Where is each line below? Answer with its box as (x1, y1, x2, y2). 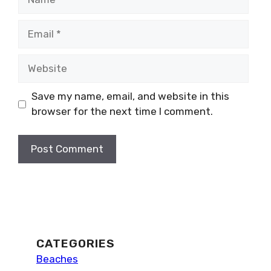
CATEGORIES (36, 236, 115, 250)
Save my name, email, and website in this (31, 90, 229, 102)
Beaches (36, 252, 78, 265)
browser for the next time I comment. (31, 105, 213, 117)
